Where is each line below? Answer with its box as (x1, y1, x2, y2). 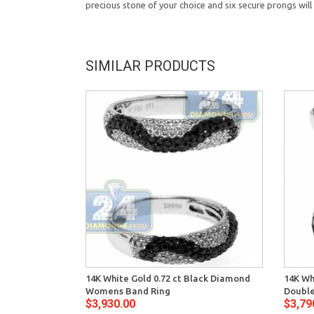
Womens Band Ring (86, 285, 170, 296)
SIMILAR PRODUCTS (86, 57, 215, 74)
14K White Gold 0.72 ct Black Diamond (86, 273, 250, 283)
